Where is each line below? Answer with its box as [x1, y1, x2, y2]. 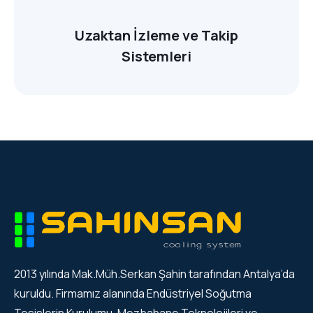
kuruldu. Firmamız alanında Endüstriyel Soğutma [14, 285, 252, 301]
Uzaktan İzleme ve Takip [75, 26, 238, 45]
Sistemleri [122, 47, 191, 66]
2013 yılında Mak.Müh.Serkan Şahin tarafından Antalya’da [14, 265, 295, 282]
